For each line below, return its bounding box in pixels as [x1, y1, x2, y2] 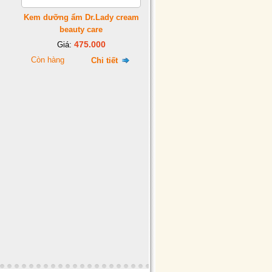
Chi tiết [90, 56, 120, 65]
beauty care [59, 25, 103, 34]
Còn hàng [31, 55, 64, 64]
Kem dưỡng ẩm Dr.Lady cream [23, 13, 139, 22]
